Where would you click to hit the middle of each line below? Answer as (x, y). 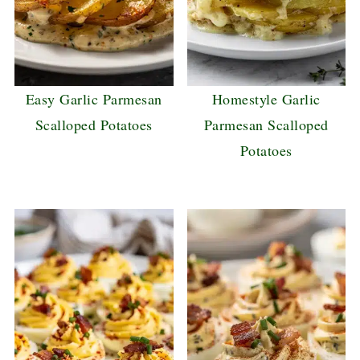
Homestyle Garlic (266, 99)
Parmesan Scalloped (266, 125)
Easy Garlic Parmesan (94, 99)
